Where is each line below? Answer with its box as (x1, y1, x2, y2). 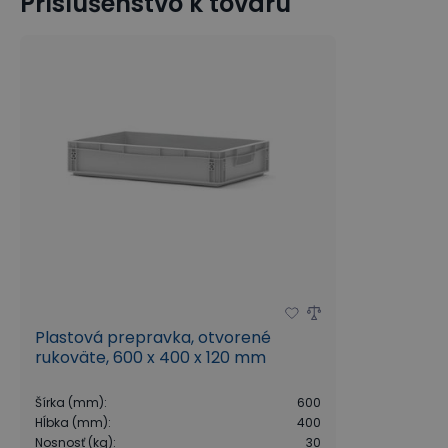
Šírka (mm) (35, 394, 104, 411)
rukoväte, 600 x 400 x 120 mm (35, 346, 266, 369)
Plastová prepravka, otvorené (35, 326, 271, 349)
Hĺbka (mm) (35, 414, 108, 431)
